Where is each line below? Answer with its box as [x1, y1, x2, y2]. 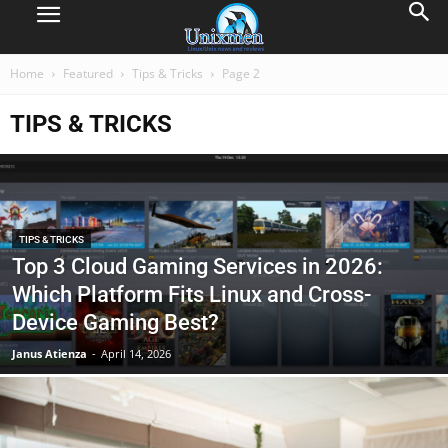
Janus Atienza [12, 346, 87, 361]
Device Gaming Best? [12, 310, 219, 335]
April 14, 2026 [101, 346, 171, 361]
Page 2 [222, 65, 260, 82]
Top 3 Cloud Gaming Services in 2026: [12, 254, 383, 279]
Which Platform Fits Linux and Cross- [12, 282, 371, 307]
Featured [63, 65, 113, 82]
